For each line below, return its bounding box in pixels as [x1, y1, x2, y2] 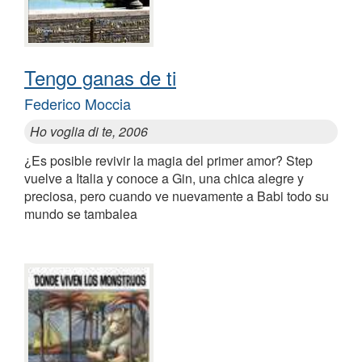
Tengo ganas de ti [24, 63, 176, 92]
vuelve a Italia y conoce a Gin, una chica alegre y [24, 169, 304, 188]
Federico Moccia [24, 93, 131, 115]
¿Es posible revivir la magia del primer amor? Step [24, 151, 313, 170]
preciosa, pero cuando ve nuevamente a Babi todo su [24, 187, 329, 206]
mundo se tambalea [24, 204, 137, 224]
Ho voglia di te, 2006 [30, 122, 148, 141]
